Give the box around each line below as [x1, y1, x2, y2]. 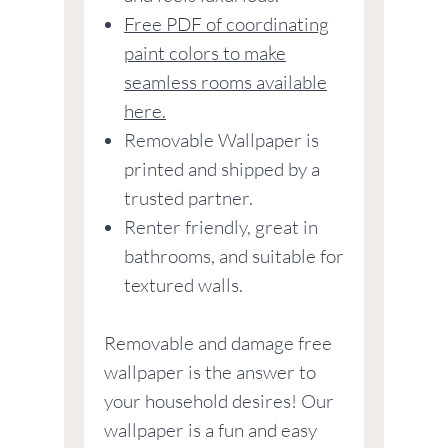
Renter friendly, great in [124, 215, 318, 240]
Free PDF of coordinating [124, 12, 329, 37]
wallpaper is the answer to [104, 360, 316, 385]
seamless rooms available [124, 70, 327, 95]
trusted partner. [124, 186, 253, 211]
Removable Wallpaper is [124, 128, 319, 153]
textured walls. [124, 273, 243, 298]
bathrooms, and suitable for [124, 244, 344, 269]
